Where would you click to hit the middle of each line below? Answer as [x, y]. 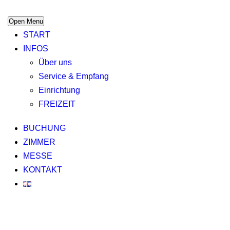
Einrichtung [59, 90]
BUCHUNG [44, 128]
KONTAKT [43, 170]
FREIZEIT [57, 104]
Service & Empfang [74, 76]
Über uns [55, 62]
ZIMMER [39, 142]
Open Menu [26, 21]
